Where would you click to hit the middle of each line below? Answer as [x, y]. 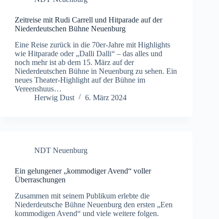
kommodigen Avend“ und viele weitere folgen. [87, 213]
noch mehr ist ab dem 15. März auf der [74, 62]
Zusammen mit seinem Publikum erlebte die [82, 196]
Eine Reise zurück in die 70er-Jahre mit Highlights [92, 44]
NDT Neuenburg [61, 150]
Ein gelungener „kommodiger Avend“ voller [83, 171]
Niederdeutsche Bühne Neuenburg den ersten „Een [94, 204]
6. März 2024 [106, 97]
